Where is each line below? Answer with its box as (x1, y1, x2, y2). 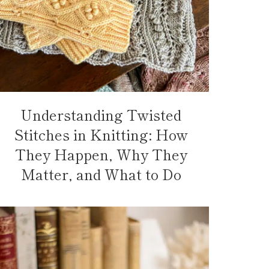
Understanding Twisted (20, 103, 181, 125)
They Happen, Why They (14, 143, 187, 165)
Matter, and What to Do (20, 163, 181, 184)
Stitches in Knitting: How (14, 123, 188, 145)
